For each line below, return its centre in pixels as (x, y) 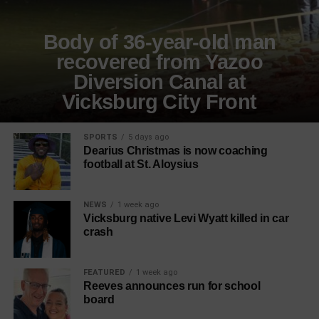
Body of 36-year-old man (159, 42)
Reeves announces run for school (172, 286)
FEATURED (105, 272)
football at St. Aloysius (141, 164)
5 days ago (149, 137)
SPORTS (101, 137)
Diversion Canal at (159, 82)
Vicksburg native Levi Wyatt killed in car (186, 218)
